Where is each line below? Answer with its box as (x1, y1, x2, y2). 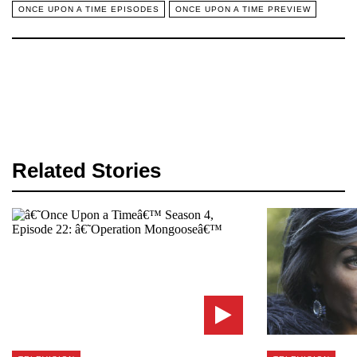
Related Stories (12, 158, 161, 182)
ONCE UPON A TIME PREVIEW (175, 5, 311, 14)
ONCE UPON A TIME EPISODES (18, 5, 159, 14)
